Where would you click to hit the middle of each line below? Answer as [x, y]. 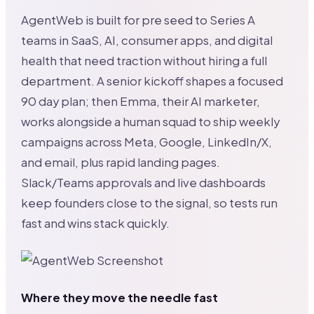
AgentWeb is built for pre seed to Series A [138, 20]
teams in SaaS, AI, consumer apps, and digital [147, 41]
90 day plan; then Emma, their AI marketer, [141, 102]
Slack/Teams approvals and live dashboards [144, 183]
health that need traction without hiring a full [144, 61]
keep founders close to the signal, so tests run [150, 203]
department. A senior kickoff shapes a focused [152, 81]
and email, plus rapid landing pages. [121, 163]
